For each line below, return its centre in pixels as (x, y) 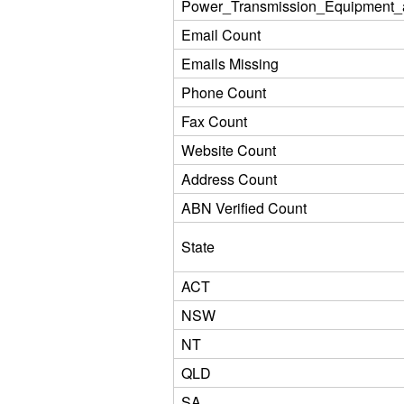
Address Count (229, 179)
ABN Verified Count (244, 208)
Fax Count (214, 121)
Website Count (229, 150)
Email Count (221, 35)
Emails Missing (230, 64)
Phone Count (224, 92)
